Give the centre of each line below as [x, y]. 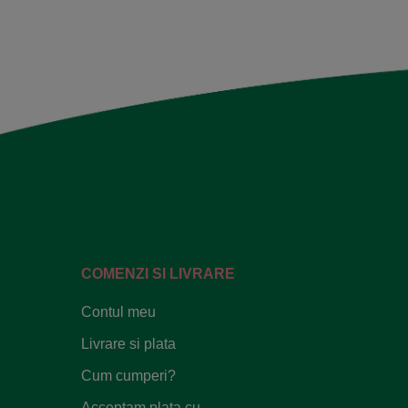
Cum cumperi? [128, 375]
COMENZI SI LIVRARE [158, 273]
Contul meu [118, 312]
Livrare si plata [128, 343]
